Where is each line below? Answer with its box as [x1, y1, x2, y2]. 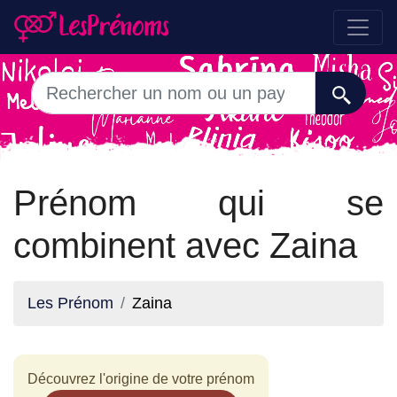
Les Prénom [27, 294, 113, 312]
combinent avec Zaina [13, 226, 357, 265]
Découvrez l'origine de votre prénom [27, 371, 254, 386]
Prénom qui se [13, 183, 384, 222]
